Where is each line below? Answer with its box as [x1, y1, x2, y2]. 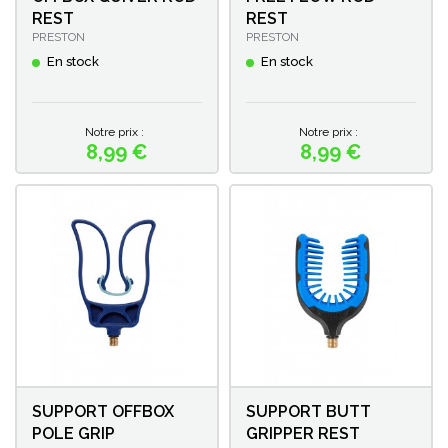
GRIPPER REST [246, 423, 360, 443]
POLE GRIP [32, 423, 115, 443]
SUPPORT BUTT [246, 401, 371, 421]
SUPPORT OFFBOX [32, 401, 174, 421]
